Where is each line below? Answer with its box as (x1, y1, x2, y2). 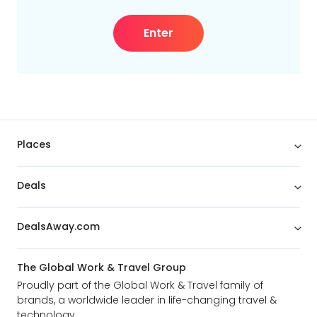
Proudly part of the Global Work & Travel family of (17, 278, 263, 292)
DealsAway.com (17, 219, 100, 234)
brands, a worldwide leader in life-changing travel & (17, 293, 277, 307)
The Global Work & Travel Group (17, 260, 186, 275)
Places (17, 137, 51, 151)
